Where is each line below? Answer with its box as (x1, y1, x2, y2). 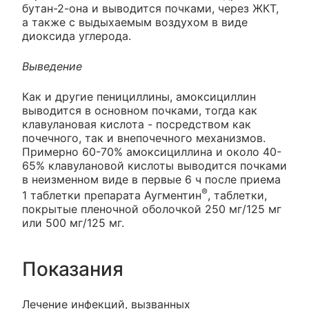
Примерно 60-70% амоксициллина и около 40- (22, 144, 281, 159)
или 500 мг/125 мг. (22, 216, 124, 230)
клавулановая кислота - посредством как (22, 117, 251, 131)
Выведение (22, 59, 82, 73)
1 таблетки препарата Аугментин (22, 188, 201, 203)
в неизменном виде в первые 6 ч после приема (22, 172, 281, 186)
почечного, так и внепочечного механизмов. (22, 130, 266, 145)
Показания (22, 257, 123, 281)
